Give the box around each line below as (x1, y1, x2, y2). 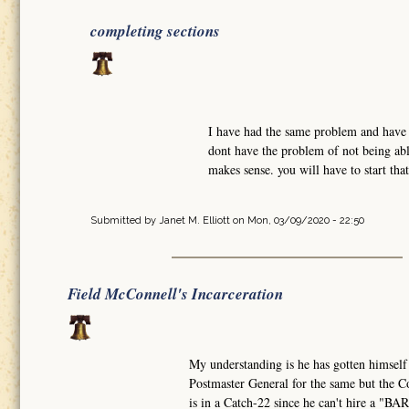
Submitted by (90, 215, 159, 227)
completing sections (90, 19, 220, 42)
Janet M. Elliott (159, 215, 230, 227)
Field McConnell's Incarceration (68, 283, 283, 306)
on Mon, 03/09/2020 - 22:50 (230, 215, 364, 227)
